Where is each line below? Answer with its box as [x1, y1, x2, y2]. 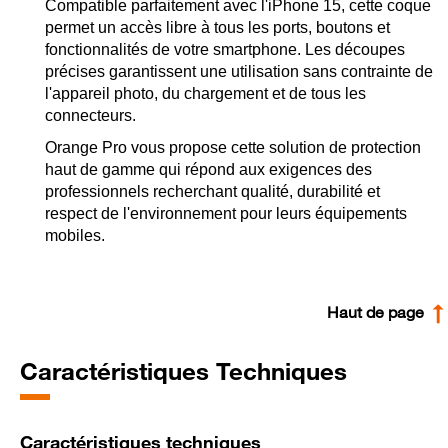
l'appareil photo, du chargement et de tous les [45, 85, 366, 103]
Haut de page [327, 302, 428, 323]
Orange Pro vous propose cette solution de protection [45, 139, 421, 157]
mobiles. [45, 227, 105, 245]
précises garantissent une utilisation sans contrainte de [45, 63, 433, 81]
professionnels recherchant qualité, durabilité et [45, 183, 380, 201]
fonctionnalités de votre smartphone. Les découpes [45, 41, 405, 59]
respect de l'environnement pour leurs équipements [45, 205, 407, 223]
